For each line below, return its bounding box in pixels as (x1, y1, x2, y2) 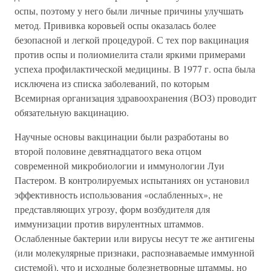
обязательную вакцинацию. (15, 105, 129, 119)
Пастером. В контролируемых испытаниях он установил (15, 173, 249, 186)
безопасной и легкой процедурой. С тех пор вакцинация (15, 33, 249, 46)
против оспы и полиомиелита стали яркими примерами (15, 47, 246, 60)
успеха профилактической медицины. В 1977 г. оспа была (15, 62, 255, 75)
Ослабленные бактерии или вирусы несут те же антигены (15, 231, 255, 244)
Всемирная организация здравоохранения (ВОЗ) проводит (15, 91, 256, 104)
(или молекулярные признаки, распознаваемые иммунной (15, 246, 255, 259)
